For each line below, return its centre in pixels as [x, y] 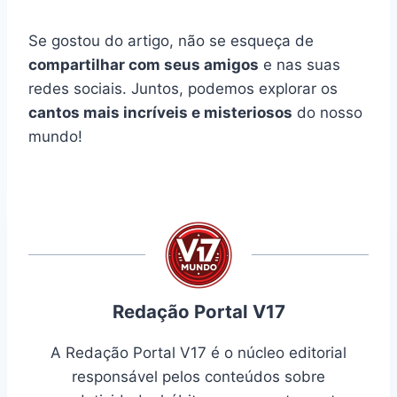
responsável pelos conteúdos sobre [198, 377]
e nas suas [300, 64]
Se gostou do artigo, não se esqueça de [171, 40]
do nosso [327, 112]
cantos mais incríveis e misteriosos [160, 112]
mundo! [55, 136]
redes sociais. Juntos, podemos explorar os [183, 88]
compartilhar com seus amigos [144, 64]
